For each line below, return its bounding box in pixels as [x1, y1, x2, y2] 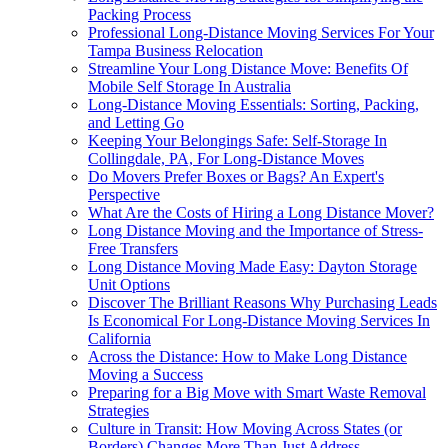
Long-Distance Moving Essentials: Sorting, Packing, [88, 95, 419, 113]
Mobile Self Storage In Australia [88, 77, 291, 95]
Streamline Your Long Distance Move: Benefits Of [88, 59, 408, 77]
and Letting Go [88, 113, 184, 131]
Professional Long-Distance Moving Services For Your [88, 23, 434, 41]
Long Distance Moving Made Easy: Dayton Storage [88, 257, 417, 275]
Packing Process [88, 5, 191, 23]
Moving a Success [88, 365, 203, 383]
